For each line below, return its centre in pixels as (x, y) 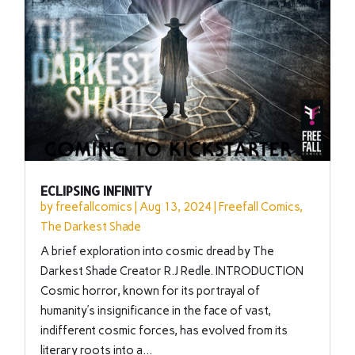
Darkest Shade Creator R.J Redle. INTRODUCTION (172, 271)
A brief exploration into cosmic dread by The (158, 252)
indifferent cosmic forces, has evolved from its (164, 331)
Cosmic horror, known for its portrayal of (151, 291)
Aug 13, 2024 (176, 207)
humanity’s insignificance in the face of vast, (156, 311)
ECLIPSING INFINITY (97, 191)
